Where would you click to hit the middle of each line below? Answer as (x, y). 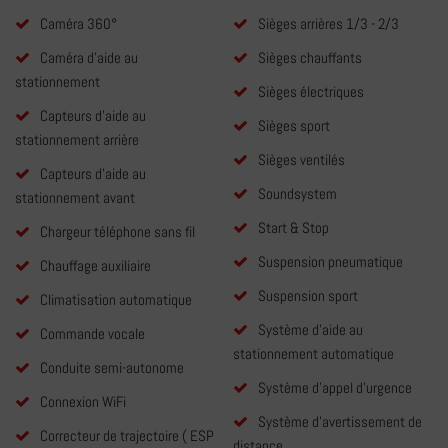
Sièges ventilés (301, 160)
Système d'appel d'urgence (334, 388)
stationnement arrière (77, 140)
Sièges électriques (310, 92)
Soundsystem (297, 194)
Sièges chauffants (309, 58)
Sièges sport (293, 126)
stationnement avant (75, 198)
